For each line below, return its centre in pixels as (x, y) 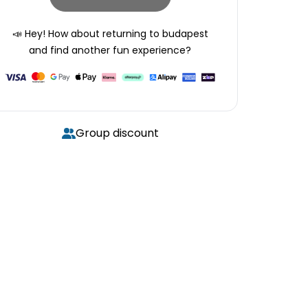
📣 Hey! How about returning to (86, 34)
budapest (185, 34)
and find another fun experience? (110, 50)
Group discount (117, 133)
